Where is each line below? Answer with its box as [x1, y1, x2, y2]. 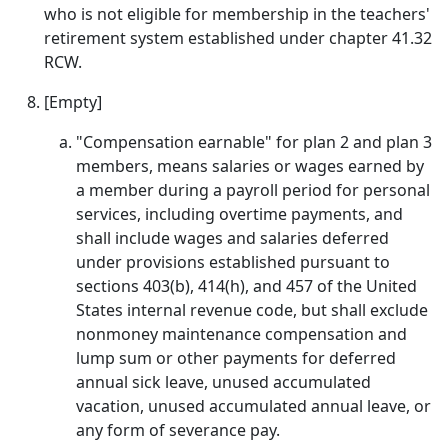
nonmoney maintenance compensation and [76, 323, 407, 345]
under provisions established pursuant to [76, 251, 390, 273]
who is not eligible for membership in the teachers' [44, 3, 430, 25]
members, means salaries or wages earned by [76, 155, 424, 177]
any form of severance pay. [76, 419, 280, 441]
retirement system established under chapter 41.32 [44, 27, 432, 49]
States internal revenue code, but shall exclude [76, 299, 428, 321]
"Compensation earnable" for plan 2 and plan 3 [76, 131, 432, 153]
